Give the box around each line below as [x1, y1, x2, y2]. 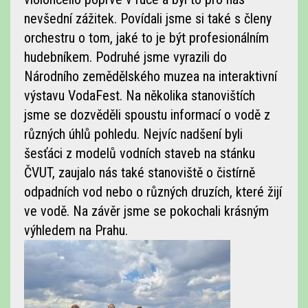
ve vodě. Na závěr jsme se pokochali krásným [24, 203, 269, 219]
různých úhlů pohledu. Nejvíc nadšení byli [24, 126, 243, 142]
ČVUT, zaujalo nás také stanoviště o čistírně [24, 164, 255, 181]
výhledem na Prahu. [24, 222, 128, 239]
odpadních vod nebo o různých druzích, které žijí [24, 184, 282, 200]
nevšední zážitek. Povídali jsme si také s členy [24, 10, 272, 27]
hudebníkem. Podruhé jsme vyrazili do [24, 49, 227, 65]
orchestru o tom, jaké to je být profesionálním [24, 30, 269, 46]
